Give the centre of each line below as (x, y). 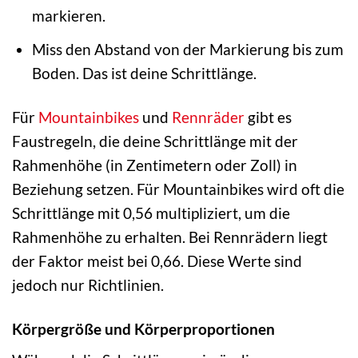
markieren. (68, 16)
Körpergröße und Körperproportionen (143, 328)
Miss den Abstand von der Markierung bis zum (187, 49)
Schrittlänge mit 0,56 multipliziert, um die (151, 213)
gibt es (268, 117)
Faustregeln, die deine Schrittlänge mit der (155, 141)
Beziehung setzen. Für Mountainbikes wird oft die (178, 189)
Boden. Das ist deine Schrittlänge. (144, 73)
